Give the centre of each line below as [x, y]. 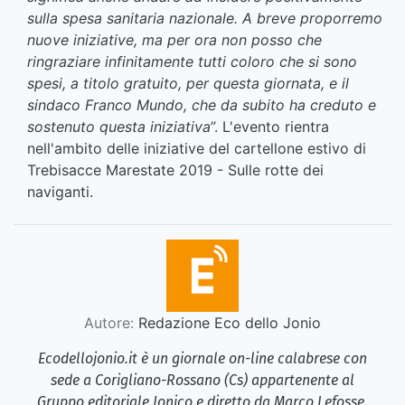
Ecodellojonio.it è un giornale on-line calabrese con [202, 359]
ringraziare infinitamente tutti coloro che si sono [192, 62]
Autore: [109, 323]
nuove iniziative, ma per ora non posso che [174, 40]
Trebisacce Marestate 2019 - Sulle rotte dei [175, 170]
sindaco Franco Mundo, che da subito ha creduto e [202, 105]
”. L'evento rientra [270, 127]
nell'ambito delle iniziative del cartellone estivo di [197, 149]
